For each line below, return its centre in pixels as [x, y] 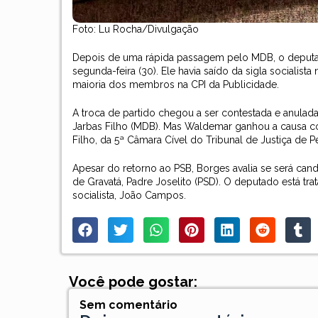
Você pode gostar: [133, 281]
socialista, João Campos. [130, 195]
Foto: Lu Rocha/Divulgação [136, 29]
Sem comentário [129, 305]
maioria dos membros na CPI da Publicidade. [176, 84]
